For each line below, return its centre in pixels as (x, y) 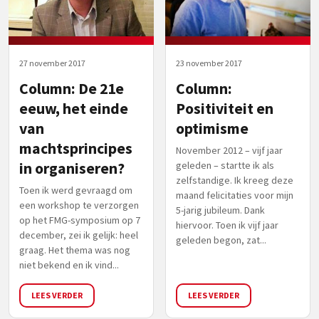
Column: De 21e (72, 88)
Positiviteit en (225, 108)
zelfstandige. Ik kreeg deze (235, 180)
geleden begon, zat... (221, 240)
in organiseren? (72, 168)
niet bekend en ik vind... (69, 265)
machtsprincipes (76, 148)
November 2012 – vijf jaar (229, 150)
